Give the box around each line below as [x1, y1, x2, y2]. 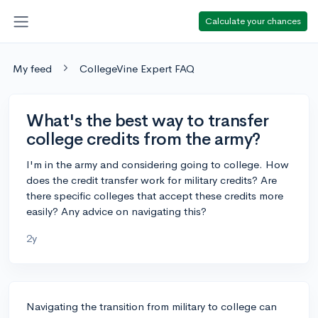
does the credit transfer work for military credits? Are [26, 172, 277, 187]
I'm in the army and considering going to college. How [26, 157, 289, 171]
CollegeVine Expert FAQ [79, 61, 194, 75]
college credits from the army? [26, 128, 261, 150]
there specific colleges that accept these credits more [26, 188, 283, 202]
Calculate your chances [205, 14, 301, 27]
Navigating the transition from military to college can [26, 299, 277, 313]
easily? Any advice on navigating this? [26, 204, 207, 218]
